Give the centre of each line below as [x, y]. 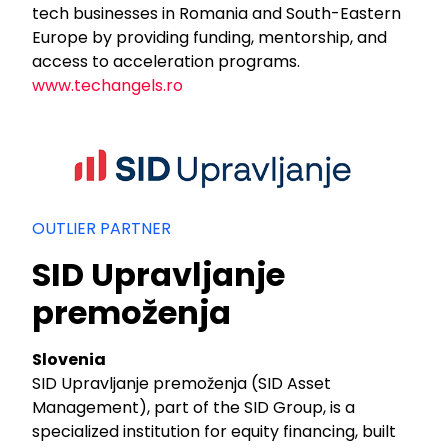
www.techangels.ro [108, 85]
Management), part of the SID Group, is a [194, 407]
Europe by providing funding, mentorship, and [210, 37]
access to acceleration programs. [166, 61]
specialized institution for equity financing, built [214, 431]
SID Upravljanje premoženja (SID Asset [182, 383]
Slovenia [69, 359]
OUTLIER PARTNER [102, 229]
